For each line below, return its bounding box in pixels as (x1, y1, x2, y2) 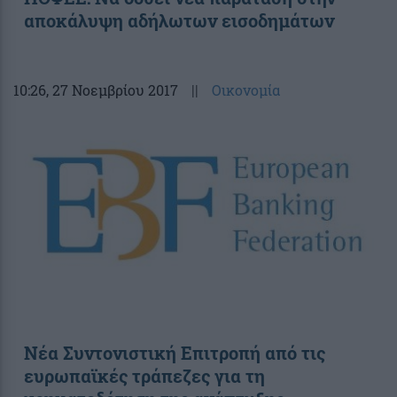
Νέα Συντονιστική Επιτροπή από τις (24, 340, 325, 364)
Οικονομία (212, 80, 280, 99)
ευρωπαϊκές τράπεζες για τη (24, 363, 265, 387)
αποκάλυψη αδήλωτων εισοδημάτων (24, 8, 334, 32)
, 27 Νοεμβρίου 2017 (46, 80, 178, 99)
